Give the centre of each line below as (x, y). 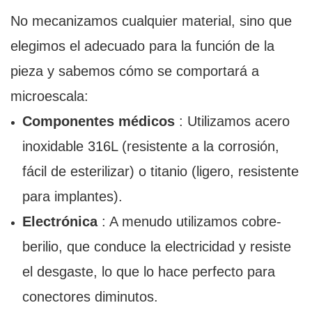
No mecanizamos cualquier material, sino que (151, 21)
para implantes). (72, 197)
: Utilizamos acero (232, 122)
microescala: (49, 96)
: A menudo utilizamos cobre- (189, 222)
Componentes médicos (98, 122)
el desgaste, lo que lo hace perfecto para (148, 272)
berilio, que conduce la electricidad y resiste (156, 247)
